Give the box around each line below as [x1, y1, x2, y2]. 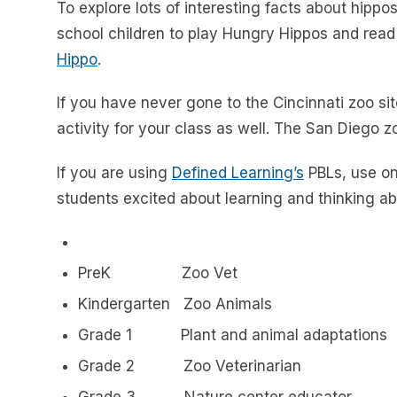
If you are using [57, 163, 172, 182]
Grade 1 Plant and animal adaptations [77, 326, 387, 345]
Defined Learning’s [172, 163, 304, 182]
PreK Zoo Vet [77, 264, 237, 283]
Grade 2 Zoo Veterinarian [77, 356, 301, 375]
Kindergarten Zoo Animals [77, 295, 272, 314]
